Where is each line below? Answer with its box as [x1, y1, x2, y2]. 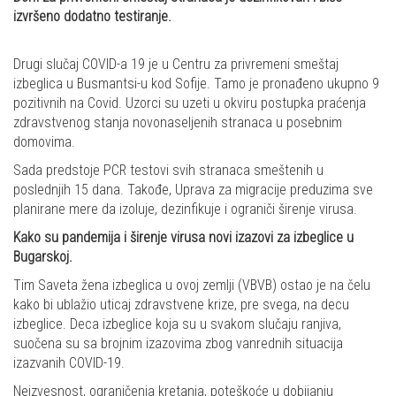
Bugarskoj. [13, 248, 72, 266]
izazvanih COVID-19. [13, 354, 125, 372]
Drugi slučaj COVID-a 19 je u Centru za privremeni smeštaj [13, 56, 339, 73]
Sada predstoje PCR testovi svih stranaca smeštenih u [13, 162, 324, 179]
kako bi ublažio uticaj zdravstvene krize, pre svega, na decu [13, 296, 349, 314]
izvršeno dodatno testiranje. [13, 8, 171, 26]
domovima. [13, 133, 75, 151]
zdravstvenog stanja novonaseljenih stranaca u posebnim [13, 114, 342, 132]
